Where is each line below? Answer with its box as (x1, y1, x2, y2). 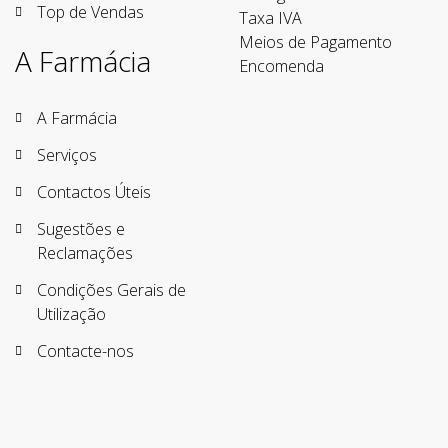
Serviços (37, 144, 97, 167)
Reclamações (37, 242, 133, 265)
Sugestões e (37, 218, 125, 241)
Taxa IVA (239, 7, 302, 30)
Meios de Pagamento (239, 31, 392, 54)
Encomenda (239, 55, 324, 78)
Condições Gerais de (37, 279, 186, 302)
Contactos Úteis (37, 181, 151, 204)
